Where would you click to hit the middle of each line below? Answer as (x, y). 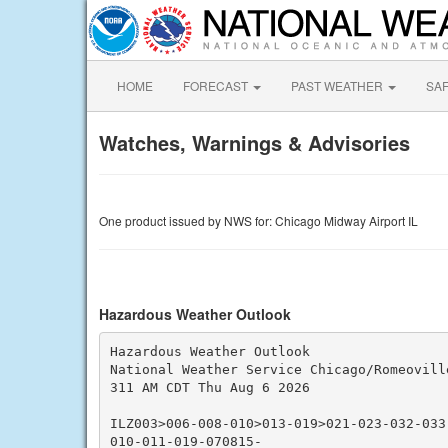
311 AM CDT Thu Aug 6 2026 (209, 387)
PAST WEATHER (338, 85)
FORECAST (217, 85)
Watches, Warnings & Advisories (254, 142)
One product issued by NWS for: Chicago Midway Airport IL (258, 220)
